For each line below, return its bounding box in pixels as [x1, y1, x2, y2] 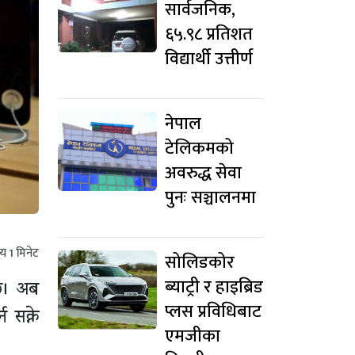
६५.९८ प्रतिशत [165, 20, 253, 50]
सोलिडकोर [165, 248, 235, 278]
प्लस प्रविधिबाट [165, 297, 261, 327]
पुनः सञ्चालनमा [165, 183, 256, 213]
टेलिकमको [165, 134, 234, 164]
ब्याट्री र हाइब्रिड [165, 273, 263, 303]
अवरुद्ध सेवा [165, 158, 242, 189]
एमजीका [165, 322, 220, 352]
